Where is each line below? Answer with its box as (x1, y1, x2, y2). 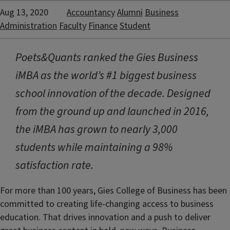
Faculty (59, 20, 86, 32)
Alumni (117, 6, 143, 19)
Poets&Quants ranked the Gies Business (15, 49, 198, 66)
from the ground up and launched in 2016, (15, 103, 209, 120)
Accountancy (67, 6, 115, 19)
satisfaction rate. (15, 157, 93, 174)
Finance (88, 20, 118, 32)
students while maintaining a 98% (15, 139, 172, 156)
